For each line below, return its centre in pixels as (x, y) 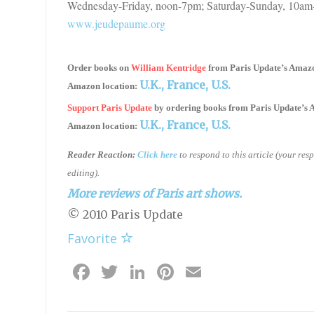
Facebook (142, 271)
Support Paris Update (110, 107)
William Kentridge (168, 67)
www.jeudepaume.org (116, 23)
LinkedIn (193, 271)
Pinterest (224, 271)
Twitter (158, 271)
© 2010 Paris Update (125, 214)
